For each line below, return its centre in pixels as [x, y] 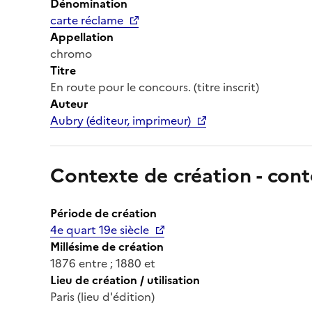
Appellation [82, 37]
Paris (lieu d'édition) [102, 296]
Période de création [103, 213]
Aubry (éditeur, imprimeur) [120, 120]
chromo [71, 53]
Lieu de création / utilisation [125, 280]
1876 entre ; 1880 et [103, 263]
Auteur [69, 103]
